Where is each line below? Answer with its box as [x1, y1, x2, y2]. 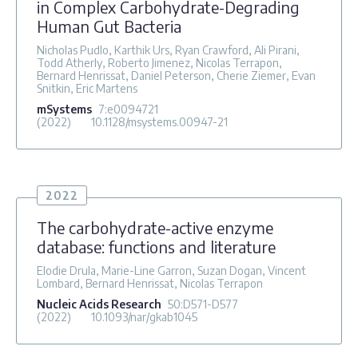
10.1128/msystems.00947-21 [91, 114, 228, 129]
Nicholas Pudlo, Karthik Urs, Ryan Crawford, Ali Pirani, [37, 42, 300, 57]
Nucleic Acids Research [37, 296, 161, 311]
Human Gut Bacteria [37, 15, 181, 36]
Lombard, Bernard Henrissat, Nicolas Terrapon [37, 276, 263, 290]
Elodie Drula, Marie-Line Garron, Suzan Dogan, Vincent [37, 263, 306, 277]
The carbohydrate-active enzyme [37, 217, 273, 237]
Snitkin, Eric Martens [37, 81, 137, 95]
